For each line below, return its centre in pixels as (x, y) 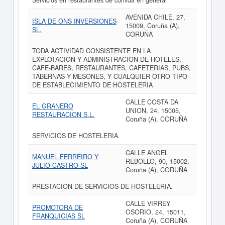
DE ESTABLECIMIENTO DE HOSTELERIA (92, 85)
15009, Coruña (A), (152, 26)
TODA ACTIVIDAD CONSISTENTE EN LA (91, 51)
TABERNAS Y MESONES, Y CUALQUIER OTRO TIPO (109, 76)
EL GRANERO (52, 106)
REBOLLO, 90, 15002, (157, 161)
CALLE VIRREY (148, 203)
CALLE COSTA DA (152, 102)
